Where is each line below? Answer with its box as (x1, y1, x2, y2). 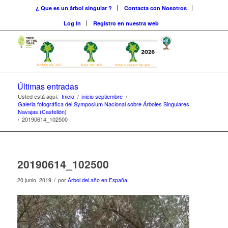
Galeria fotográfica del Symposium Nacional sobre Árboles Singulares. (17, 100, 191, 108)
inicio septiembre (81, 92, 123, 100)
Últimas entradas (17, 80, 78, 92)
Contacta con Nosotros (124, 4, 187, 12)
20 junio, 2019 (17, 176, 51, 184)
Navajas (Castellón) (17, 107, 67, 116)
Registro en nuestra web (93, 19, 159, 27)
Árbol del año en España (67, 176, 127, 184)
